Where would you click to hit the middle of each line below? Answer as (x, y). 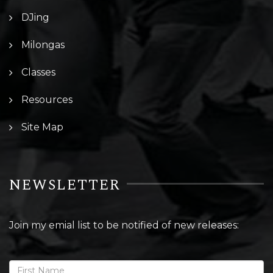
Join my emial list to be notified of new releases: (124, 225)
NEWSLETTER (65, 185)
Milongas (43, 44)
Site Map (42, 127)
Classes (38, 72)
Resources (47, 99)
